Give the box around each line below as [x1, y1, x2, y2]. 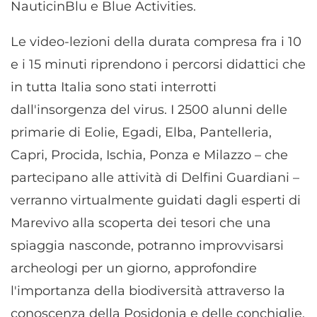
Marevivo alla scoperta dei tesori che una [11, 215, 271, 231]
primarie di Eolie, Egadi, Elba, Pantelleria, [11, 125, 272, 141]
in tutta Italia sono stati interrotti [11, 79, 217, 96]
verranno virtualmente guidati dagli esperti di [11, 192, 301, 209]
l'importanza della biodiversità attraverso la [11, 283, 285, 299]
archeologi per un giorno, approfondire [11, 260, 257, 277]
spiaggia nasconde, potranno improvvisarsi [11, 238, 284, 254]
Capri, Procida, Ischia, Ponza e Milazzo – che [11, 147, 288, 163]
